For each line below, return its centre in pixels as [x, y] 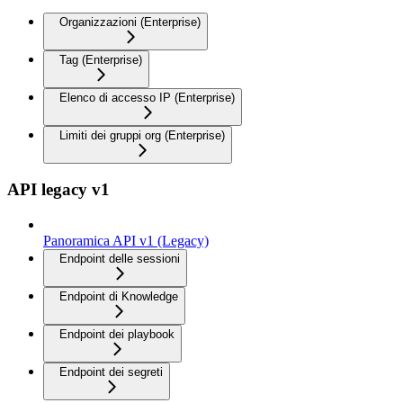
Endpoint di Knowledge [119, 296]
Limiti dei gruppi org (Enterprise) [142, 135]
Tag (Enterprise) [101, 59]
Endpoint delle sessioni [120, 258]
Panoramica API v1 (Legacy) [126, 240]
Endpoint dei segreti [111, 372]
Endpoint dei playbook [117, 334]
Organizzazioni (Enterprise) [130, 22]
